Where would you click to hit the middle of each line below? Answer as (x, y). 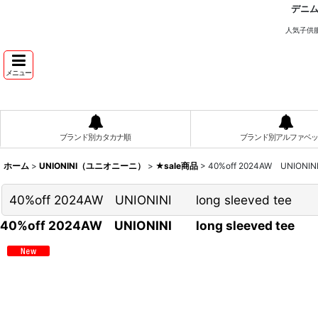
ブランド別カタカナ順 (95, 137)
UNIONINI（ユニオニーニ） (92, 165)
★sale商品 (177, 165)
